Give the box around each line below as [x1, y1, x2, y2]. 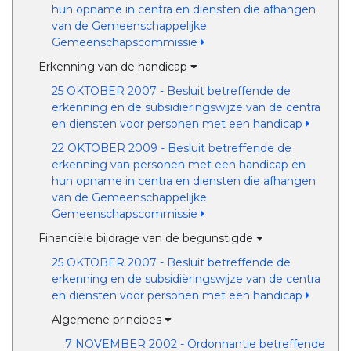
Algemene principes [51, 313, 165, 327]
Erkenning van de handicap [38, 60, 191, 74]
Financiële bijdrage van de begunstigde [38, 231, 257, 245]
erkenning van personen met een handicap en [51, 157, 306, 172]
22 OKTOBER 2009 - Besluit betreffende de [51, 141, 291, 155]
